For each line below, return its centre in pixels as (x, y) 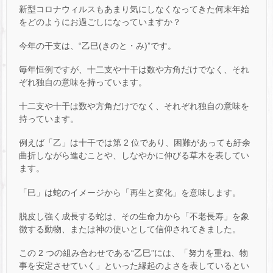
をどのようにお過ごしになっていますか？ (100, 22)
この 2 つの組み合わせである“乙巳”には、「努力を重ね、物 (133, 253)
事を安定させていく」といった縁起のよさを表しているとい (134, 265)
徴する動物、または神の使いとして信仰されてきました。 (130, 229)
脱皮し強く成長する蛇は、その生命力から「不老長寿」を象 (134, 216)
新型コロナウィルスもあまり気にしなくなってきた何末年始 (134, 9)
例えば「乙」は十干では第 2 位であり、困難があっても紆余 (135, 143)
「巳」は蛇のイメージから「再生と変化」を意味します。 (130, 192)
